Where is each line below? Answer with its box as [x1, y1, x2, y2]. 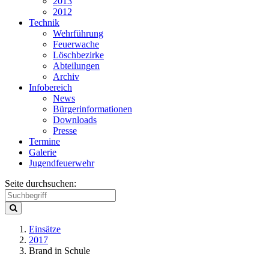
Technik [29, 17, 59, 28]
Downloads [53, 115, 97, 125]
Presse [53, 125, 77, 136]
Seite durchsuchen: [5, 178, 76, 189]
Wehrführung [53, 28, 103, 38]
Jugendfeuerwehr [29, 158, 94, 168]
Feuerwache [53, 39, 99, 49]
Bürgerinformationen [53, 104, 132, 114]
